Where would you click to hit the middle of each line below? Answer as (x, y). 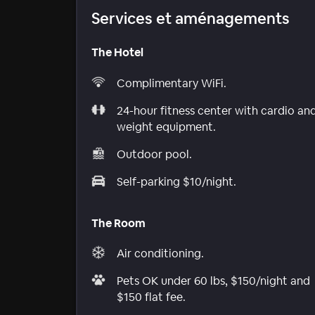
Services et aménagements (191, 19)
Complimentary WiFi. (172, 83)
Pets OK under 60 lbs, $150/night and (213, 281)
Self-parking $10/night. (176, 181)
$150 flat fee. (151, 297)
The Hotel (117, 53)
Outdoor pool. (154, 154)
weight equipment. (166, 127)
